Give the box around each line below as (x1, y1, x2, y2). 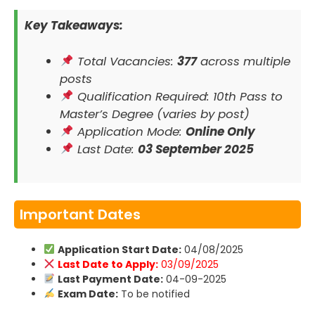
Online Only (185, 122, 255, 140)
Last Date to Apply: (57, 257, 158, 272)
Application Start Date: (57, 243, 181, 257)
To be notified (117, 287, 190, 302)
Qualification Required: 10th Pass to (73, 87, 283, 105)
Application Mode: (73, 122, 186, 140)
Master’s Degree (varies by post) (60, 105, 250, 122)
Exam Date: (57, 287, 118, 302)
